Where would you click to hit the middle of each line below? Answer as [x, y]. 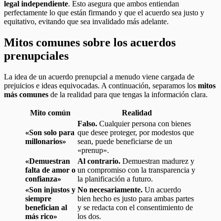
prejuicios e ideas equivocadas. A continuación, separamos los [101, 85]
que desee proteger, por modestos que [136, 132]
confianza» [43, 179]
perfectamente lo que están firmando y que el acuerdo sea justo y [104, 13]
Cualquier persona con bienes [144, 123]
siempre [38, 198]
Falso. [87, 123]
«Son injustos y [50, 189]
